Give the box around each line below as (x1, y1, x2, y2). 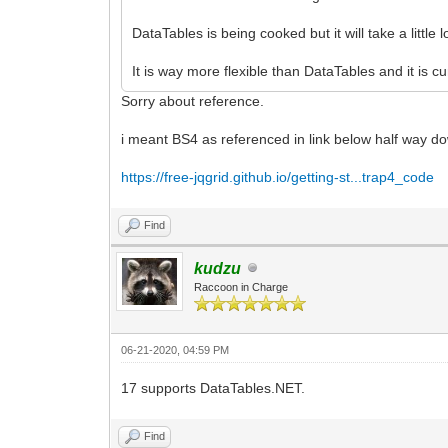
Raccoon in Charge (194, 280, 289, 293)
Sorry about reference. (121, 92, 265, 109)
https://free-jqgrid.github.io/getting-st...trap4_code (121, 168, 435, 185)
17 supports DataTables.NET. (121, 379, 306, 396)
